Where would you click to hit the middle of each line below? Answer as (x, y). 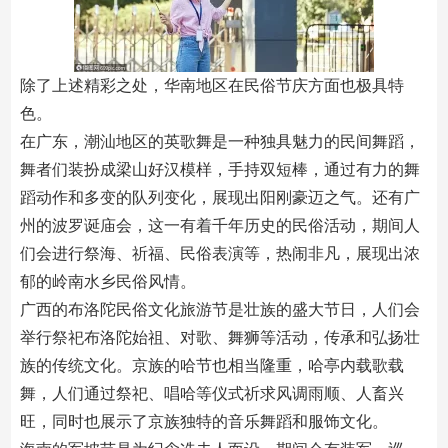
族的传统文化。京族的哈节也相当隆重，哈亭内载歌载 (211, 365)
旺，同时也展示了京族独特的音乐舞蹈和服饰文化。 (203, 421)
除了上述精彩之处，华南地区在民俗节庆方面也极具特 (211, 85)
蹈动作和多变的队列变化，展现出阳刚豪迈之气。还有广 (219, 197)
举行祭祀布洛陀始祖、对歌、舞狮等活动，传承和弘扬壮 (219, 337)
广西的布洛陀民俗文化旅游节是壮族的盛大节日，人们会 (219, 309)
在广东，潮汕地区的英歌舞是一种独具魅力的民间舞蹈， (219, 141)
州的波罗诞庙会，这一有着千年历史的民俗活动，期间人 (219, 225)
